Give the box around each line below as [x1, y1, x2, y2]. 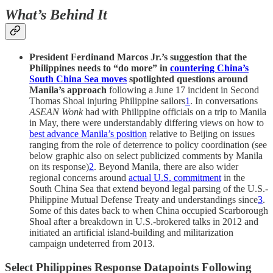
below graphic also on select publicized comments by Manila [29, 151, 263, 161]
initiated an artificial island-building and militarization [29, 227, 233, 238]
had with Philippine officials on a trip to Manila [83, 107, 266, 118]
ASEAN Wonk [29, 107, 83, 118]
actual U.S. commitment [129, 172, 221, 183]
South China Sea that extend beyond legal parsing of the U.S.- [29, 183, 268, 194]
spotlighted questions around [127, 74, 248, 85]
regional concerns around [29, 172, 129, 183]
